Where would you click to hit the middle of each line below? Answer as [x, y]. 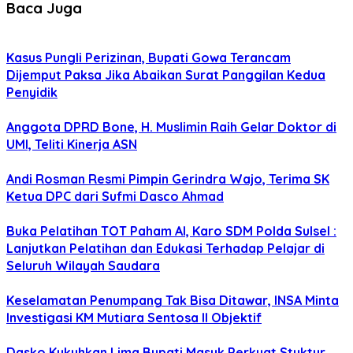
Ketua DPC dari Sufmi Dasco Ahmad [115, 197]
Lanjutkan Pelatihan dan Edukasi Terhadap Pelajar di [165, 249]
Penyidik [32, 93]
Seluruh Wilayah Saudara [83, 266]
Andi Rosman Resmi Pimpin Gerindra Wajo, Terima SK [168, 179]
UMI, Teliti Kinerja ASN [72, 145]
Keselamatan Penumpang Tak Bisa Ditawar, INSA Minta [173, 301]
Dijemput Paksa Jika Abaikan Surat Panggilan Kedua [166, 75]
